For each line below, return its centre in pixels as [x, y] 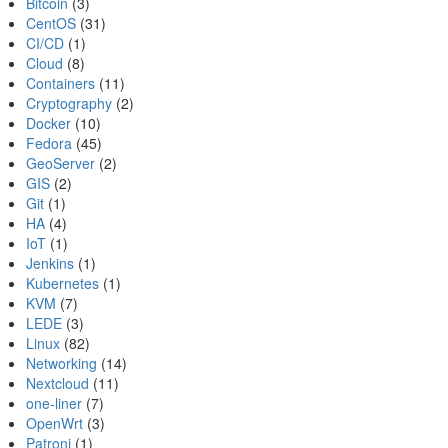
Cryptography [69, 103]
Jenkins [50, 263]
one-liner [54, 403]
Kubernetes [62, 283]
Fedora [49, 143]
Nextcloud [57, 383]
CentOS [51, 23]
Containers [60, 83]
